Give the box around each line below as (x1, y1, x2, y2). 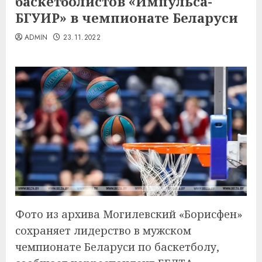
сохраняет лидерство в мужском (15, 223, 191, 238)
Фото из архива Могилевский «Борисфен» (15, 207, 243, 222)
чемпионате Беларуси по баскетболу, (15, 240, 219, 254)
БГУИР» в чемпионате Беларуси (15, 9, 238, 26)
